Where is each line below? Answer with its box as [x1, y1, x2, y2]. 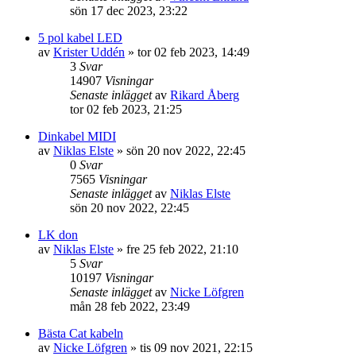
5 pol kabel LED [38, 31, 122, 44]
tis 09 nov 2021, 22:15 [140, 341, 253, 354]
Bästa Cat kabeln [38, 327, 123, 340]
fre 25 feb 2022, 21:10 [126, 242, 238, 256]
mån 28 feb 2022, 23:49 [70, 300, 190, 313]
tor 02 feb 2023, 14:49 [137, 45, 250, 59]
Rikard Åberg [170, 88, 239, 102]
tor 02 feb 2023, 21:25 [70, 103, 182, 116]
